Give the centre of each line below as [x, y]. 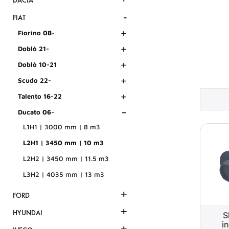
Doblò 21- [33, 49]
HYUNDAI [28, 213]
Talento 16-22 [40, 96]
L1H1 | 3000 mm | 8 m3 [62, 127]
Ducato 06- [36, 112]
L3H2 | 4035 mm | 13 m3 [64, 175]
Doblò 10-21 [37, 65]
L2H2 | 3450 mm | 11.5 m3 [66, 159]
